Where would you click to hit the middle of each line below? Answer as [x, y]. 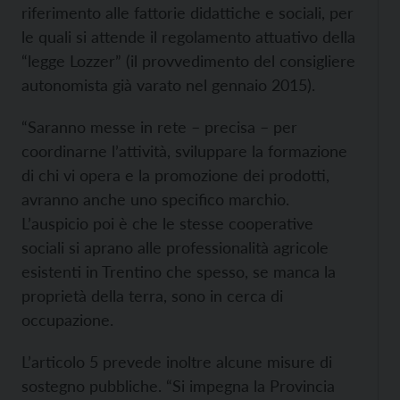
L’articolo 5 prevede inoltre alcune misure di [177, 362]
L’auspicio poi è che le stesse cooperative [167, 223]
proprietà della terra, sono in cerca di [152, 296]
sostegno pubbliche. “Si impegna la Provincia [178, 386]
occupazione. [67, 320]
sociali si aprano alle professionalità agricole [175, 247]
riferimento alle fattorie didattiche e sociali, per [187, 12]
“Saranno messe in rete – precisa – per [159, 127]
